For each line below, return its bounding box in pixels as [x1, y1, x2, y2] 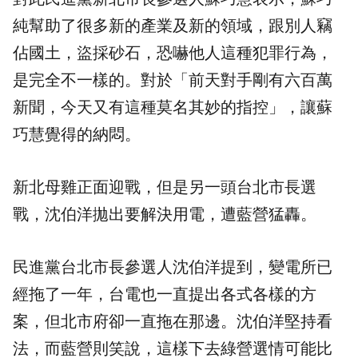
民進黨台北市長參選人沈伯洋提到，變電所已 [13, 258, 332, 276]
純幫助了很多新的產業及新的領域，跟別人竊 [13, 17, 332, 35]
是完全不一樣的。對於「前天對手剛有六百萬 [13, 71, 332, 89]
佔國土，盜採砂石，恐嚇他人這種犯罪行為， [13, 44, 332, 62]
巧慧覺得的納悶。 [13, 125, 141, 144]
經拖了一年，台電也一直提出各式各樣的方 [13, 285, 316, 304]
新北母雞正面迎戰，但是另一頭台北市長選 [13, 178, 316, 197]
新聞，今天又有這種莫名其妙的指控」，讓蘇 [13, 98, 332, 117]
